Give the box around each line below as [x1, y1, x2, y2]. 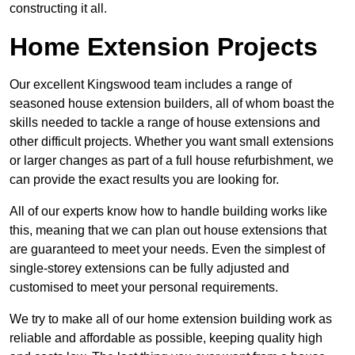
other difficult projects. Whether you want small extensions [10, 135, 334, 149]
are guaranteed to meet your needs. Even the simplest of [10, 242, 325, 257]
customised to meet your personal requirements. [10, 281, 278, 295]
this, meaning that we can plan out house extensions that [10, 223, 326, 238]
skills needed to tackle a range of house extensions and [10, 116, 320, 130]
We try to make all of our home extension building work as [10, 312, 332, 326]
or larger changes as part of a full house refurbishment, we [10, 154, 334, 168]
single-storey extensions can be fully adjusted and [10, 261, 289, 276]
